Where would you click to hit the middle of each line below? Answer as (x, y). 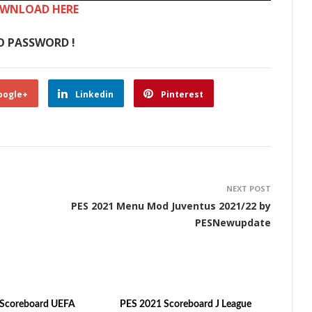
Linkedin (94, 94)
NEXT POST (249, 188)
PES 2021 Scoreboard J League (186, 304)
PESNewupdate (233, 223)
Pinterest (182, 94)
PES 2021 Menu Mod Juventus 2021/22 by (171, 206)
